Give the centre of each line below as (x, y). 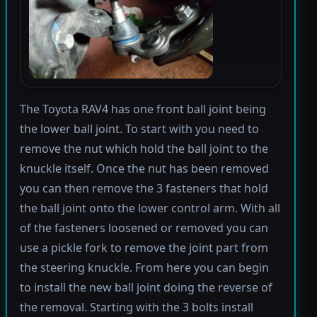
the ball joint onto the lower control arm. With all (150, 208)
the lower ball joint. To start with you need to (139, 129)
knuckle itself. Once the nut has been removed (144, 169)
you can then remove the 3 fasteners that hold (144, 189)
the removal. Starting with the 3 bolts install (136, 307)
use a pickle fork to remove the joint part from (144, 248)
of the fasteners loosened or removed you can (144, 228)
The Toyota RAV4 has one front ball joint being (143, 109)
